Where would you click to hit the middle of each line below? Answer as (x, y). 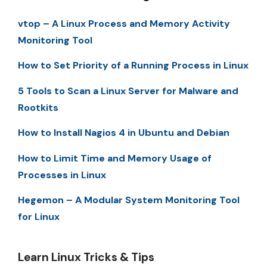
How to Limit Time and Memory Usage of (115, 158)
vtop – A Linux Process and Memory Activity (124, 24)
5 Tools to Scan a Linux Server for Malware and (128, 91)
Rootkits (38, 107)
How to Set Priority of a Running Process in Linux (133, 66)
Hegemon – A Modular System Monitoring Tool (129, 200)
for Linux (39, 216)
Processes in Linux (62, 175)
